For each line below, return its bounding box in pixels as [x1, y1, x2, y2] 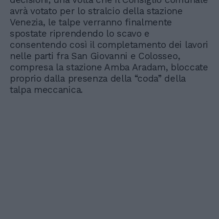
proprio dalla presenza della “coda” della [10, 73, 186, 85]
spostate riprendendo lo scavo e [10, 28, 150, 40]
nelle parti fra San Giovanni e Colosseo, [10, 50, 180, 62]
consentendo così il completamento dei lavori [10, 39, 208, 51]
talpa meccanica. [10, 84, 83, 96]
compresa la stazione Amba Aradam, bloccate [10, 62, 208, 73]
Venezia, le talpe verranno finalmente [10, 17, 173, 28]
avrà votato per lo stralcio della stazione [10, 5, 183, 17]
